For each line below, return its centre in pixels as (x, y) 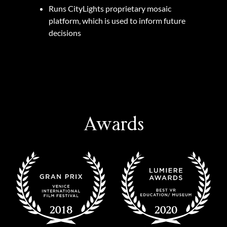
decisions (65, 33)
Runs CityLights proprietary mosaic (110, 9)
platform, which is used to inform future (117, 21)
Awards (113, 125)
